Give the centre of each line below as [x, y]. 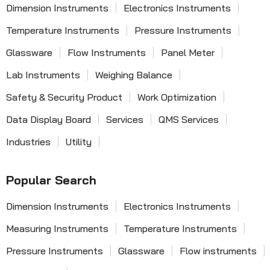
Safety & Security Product [64, 97]
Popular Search [51, 180]
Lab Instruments [43, 75]
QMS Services [189, 119]
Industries [28, 142]
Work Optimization [177, 97]
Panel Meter [188, 52]
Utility [79, 142]
